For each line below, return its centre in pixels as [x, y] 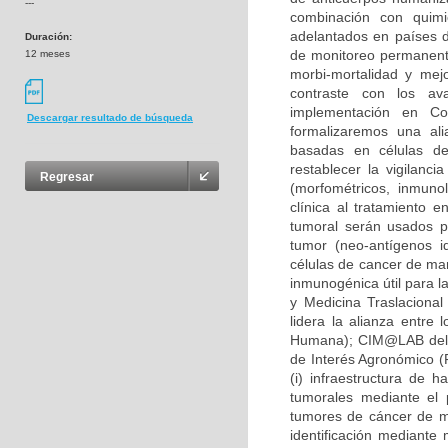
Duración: [48, 36]
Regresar [67, 177]
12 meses [47, 53]
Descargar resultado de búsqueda [110, 118]
